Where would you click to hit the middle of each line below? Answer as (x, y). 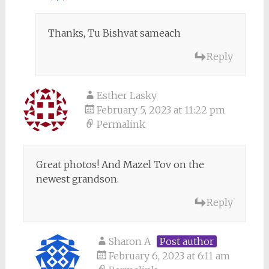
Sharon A (129, 241)
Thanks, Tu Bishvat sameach (114, 33)
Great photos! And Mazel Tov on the (120, 164)
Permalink (121, 124)
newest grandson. (77, 179)
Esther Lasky (126, 95)
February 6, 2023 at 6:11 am (169, 255)
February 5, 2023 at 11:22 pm (161, 110)
